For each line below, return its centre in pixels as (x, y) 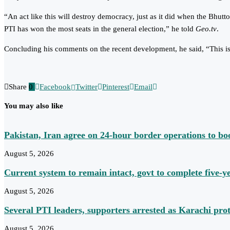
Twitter (87, 87)
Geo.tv (206, 29)
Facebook (55, 87)
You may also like (34, 106)
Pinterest (116, 87)
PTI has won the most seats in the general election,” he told (100, 29)
